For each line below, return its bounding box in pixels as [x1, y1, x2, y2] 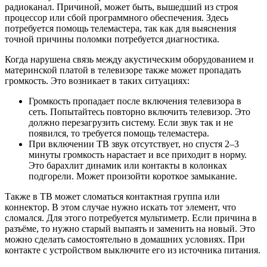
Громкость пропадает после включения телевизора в [29, 96, 241, 107]
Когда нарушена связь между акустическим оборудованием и [5, 54, 254, 65]
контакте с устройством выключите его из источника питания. [5, 245, 260, 256]
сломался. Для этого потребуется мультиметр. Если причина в [5, 213, 257, 223]
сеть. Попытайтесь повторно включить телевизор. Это [29, 107, 250, 117]
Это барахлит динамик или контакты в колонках [29, 160, 227, 171]
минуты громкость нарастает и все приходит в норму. [29, 150, 247, 160]
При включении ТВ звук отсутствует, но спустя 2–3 [29, 139, 239, 150]
